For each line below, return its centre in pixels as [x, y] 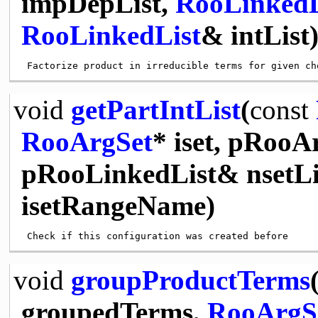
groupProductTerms [190, 280]
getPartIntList [155, 109]
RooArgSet [87, 141]
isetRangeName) [118, 205]
